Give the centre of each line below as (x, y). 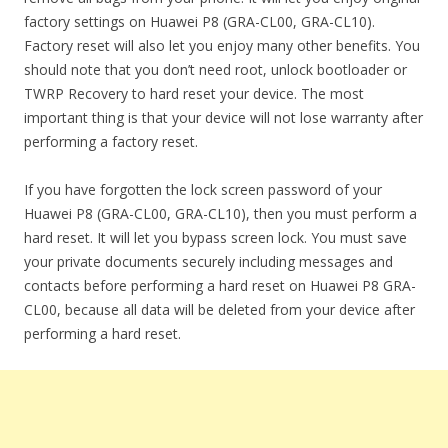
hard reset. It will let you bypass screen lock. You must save (215, 237)
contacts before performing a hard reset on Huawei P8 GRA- (220, 285)
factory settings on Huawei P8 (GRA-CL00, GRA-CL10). (199, 21)
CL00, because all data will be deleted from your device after (219, 309)
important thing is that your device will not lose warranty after (223, 117)
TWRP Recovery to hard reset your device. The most (194, 93)
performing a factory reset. (111, 141)
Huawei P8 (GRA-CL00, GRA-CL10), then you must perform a (220, 213)
